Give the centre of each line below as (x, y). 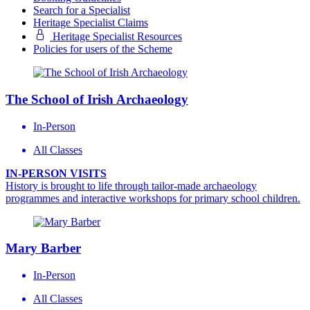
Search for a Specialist (82, 10)
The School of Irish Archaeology (97, 99)
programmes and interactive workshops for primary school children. (153, 198)
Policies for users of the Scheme (103, 49)
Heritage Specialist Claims (91, 23)
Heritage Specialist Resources (116, 37)
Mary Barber (43, 248)
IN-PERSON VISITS (56, 173)
